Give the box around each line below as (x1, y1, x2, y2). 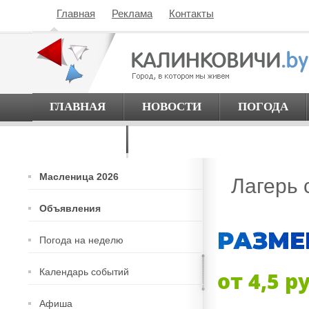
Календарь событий (39, 266, 129, 277)
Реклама (112, 8, 152, 19)
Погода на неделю (39, 235, 123, 246)
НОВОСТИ (142, 100, 201, 113)
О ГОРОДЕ (50, 132, 109, 146)
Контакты (169, 8, 214, 19)
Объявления (39, 203, 101, 214)
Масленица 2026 (39, 171, 119, 182)
